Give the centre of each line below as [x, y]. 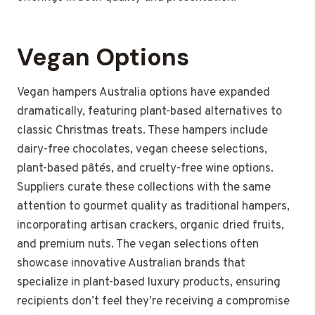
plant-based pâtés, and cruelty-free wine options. [145, 169]
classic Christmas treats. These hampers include [142, 131]
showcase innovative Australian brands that [131, 264]
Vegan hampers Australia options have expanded [143, 93]
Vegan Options [103, 58]
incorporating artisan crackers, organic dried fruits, [150, 226]
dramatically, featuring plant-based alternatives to [149, 112]
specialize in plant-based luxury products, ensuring [149, 283]
